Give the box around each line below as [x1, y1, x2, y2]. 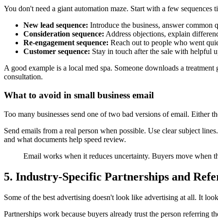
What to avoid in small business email [4, 90, 154, 101]
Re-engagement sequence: [23, 38, 109, 47]
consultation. [4, 72, 43, 81]
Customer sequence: [23, 47, 90, 55]
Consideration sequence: [23, 29, 104, 38]
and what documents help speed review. [4, 135, 126, 144]
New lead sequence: [23, 20, 88, 29]
